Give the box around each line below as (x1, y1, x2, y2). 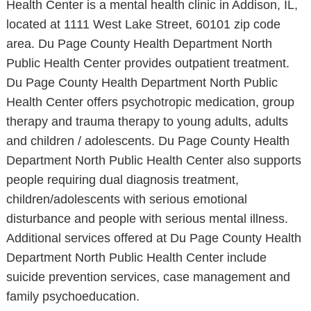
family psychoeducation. (6, 289, 140, 303)
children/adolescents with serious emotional (6, 192, 247, 206)
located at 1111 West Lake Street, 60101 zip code (6, 17, 280, 31)
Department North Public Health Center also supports (6, 153, 301, 167)
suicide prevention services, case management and (6, 270, 290, 284)
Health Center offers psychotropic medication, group (6, 95, 294, 109)
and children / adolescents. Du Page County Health (6, 134, 289, 148)
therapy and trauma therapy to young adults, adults (6, 115, 288, 128)
